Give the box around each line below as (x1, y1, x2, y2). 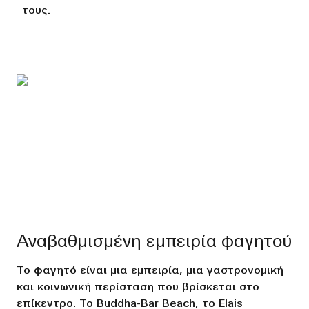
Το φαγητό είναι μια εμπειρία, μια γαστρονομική (17, 266, 283, 277)
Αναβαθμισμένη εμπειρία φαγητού (17, 234, 292, 252)
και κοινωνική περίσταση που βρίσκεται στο (17, 282, 259, 294)
